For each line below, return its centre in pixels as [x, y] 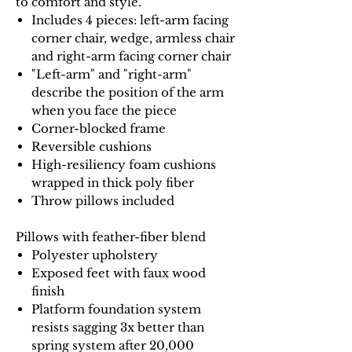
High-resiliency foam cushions [124, 164]
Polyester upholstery [95, 255]
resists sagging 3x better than [118, 327]
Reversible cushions [92, 146]
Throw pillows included [103, 200]
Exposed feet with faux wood [119, 273]
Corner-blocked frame [99, 128]
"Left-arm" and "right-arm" [112, 74]
